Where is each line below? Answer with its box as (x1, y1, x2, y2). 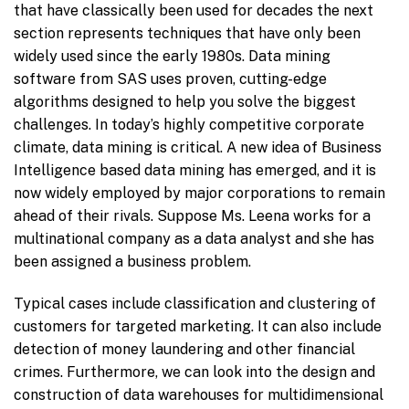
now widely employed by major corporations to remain (14, 184, 385, 202)
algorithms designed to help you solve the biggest (14, 92, 356, 110)
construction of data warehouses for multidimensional (14, 385, 383, 404)
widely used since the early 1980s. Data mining (14, 47, 330, 65)
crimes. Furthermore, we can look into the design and (14, 362, 375, 381)
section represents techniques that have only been (14, 24, 361, 42)
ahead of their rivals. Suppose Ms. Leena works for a (14, 206, 371, 225)
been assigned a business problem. (14, 252, 251, 270)
